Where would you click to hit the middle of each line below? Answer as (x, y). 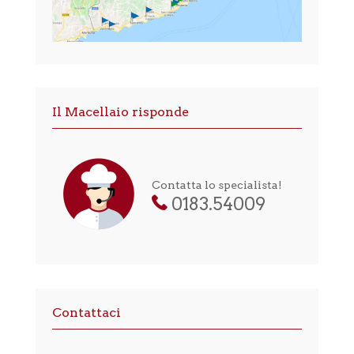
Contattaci (86, 313)
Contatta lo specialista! (217, 185)
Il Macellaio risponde (120, 112)
